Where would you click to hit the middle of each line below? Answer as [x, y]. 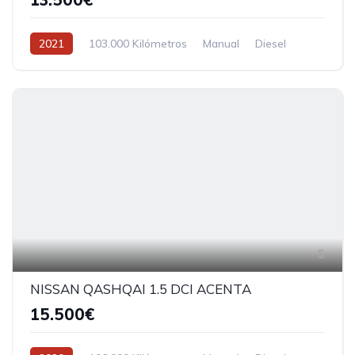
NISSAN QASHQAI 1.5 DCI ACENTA [141, 288]
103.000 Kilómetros [138, 43]
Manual [221, 43]
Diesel [271, 43]
